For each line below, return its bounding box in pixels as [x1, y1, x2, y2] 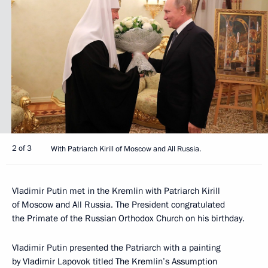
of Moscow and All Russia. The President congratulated [12, 198, 225, 211]
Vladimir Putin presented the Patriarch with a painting [12, 241, 221, 254]
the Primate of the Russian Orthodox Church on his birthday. [12, 212, 245, 224]
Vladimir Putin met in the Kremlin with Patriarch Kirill [12, 184, 220, 197]
